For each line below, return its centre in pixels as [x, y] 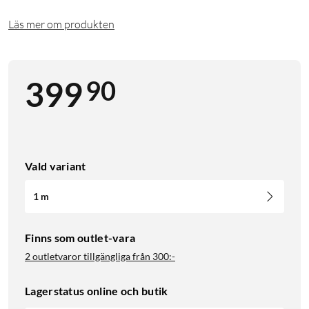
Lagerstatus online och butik [97, 291]
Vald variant [56, 166]
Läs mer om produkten [61, 24]
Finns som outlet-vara [80, 238]
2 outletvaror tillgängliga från [88, 257]
